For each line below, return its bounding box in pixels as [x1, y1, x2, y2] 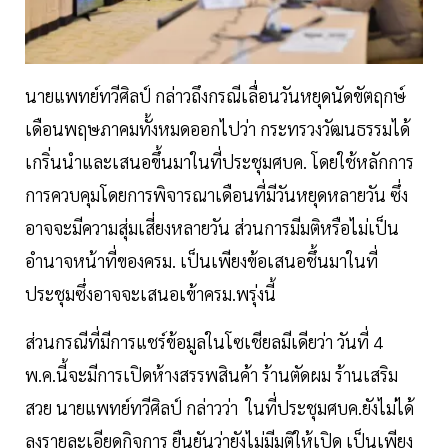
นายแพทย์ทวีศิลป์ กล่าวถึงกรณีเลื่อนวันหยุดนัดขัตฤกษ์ [25, 84, 406, 108]
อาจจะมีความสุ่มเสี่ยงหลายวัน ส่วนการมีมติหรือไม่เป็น [25, 216, 399, 240]
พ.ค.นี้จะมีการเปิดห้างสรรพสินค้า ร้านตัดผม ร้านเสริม [25, 363, 398, 387]
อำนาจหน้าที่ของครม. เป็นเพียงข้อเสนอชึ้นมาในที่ [25, 249, 378, 273]
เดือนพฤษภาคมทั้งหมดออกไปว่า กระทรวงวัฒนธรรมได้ [25, 117, 410, 141]
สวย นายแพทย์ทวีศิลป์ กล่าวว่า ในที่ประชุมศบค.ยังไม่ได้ [25, 396, 414, 420]
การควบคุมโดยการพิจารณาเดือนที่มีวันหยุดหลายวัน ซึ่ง [25, 183, 408, 207]
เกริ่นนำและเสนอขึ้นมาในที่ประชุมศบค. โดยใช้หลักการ [25, 150, 414, 174]
